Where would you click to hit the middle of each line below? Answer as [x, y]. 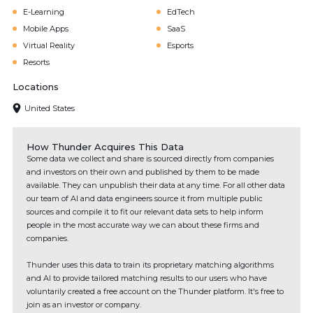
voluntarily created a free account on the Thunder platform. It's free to [155, 291]
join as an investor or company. [84, 305]
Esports [180, 45]
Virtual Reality [49, 45]
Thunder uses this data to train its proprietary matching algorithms [150, 265]
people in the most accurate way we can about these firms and [143, 225]
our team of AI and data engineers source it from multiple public [145, 198]
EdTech [181, 12]
